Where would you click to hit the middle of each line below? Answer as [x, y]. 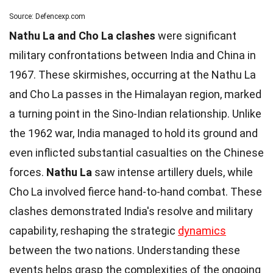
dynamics [202, 231]
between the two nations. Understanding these [125, 250]
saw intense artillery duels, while [172, 172]
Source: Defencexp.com [47, 16]
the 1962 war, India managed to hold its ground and [133, 133]
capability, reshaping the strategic [94, 231]
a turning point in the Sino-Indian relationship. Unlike [135, 114]
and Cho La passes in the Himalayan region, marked [135, 94]
